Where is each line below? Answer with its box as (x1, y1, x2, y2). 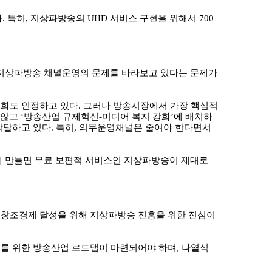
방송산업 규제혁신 (24, 112, 99, 121)
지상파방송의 (30, 13, 87, 23)
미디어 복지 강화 (102, 112, 171, 121)
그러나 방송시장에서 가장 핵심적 (83, 101, 218, 110)
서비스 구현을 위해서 (110, 13, 199, 23)
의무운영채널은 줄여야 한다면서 (79, 123, 211, 132)
